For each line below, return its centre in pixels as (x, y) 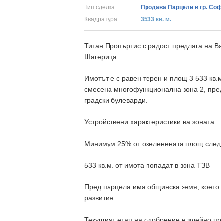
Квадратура (101, 19)
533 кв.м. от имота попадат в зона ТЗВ (147, 165)
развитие (99, 198)
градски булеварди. (116, 100)
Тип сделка (100, 7)
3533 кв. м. (156, 19)
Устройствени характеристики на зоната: (150, 122)
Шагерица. (102, 57)
